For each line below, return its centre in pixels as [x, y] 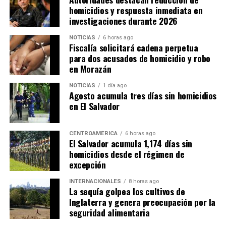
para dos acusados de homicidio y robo [139, 58]
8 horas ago [144, 181]
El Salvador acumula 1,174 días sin [130, 143]
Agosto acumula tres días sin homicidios [143, 95]
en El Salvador [94, 106]
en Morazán [90, 68]
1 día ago [115, 85]
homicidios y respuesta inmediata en [136, 10]
